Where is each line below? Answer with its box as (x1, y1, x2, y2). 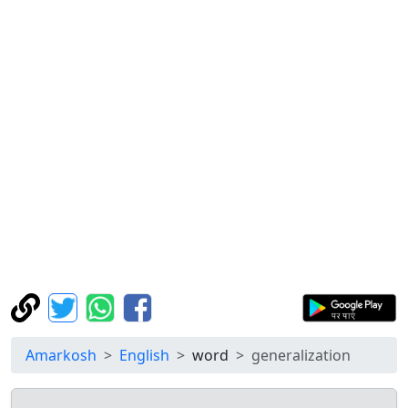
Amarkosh (25, 345, 97, 365)
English (119, 345, 169, 365)
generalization (251, 345, 351, 365)
